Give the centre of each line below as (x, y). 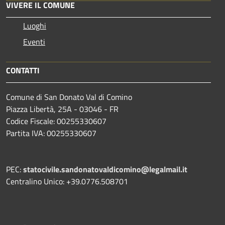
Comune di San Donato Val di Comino (69, 97)
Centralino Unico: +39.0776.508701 (68, 181)
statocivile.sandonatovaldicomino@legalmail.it (105, 169)
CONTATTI (23, 70)
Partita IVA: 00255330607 (51, 133)
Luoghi (35, 25)
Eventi (34, 41)
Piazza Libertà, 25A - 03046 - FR (62, 109)
